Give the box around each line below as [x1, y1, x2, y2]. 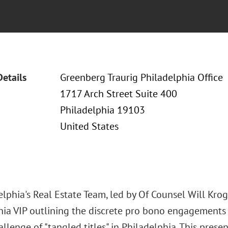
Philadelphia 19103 [60, 103, 145, 117]
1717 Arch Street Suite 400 [60, 87, 177, 100]
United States [60, 120, 119, 133]
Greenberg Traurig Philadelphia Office [60, 71, 223, 84]
